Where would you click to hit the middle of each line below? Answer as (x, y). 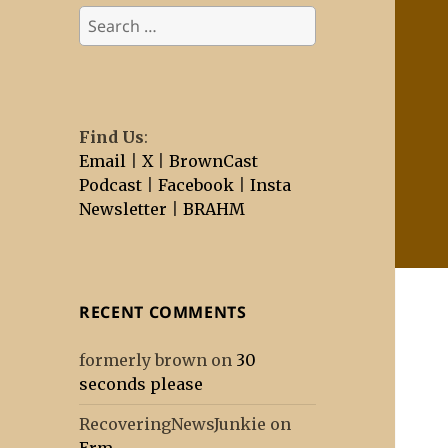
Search (106, 16)
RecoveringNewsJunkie (173, 424)
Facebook (196, 185)
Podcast (111, 185)
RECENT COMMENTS (163, 312)
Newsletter (123, 209)
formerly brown (143, 360)
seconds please (141, 384)
